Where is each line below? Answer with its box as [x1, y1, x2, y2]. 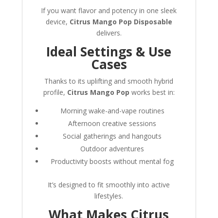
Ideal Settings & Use [46, 43, 172, 61]
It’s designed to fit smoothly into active [48, 180, 170, 190]
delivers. [96, 28, 122, 38]
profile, [43, 88, 67, 97]
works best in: [129, 88, 175, 97]
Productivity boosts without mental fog [51, 157, 174, 166]
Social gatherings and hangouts [63, 131, 162, 141]
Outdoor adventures [80, 144, 145, 154]
